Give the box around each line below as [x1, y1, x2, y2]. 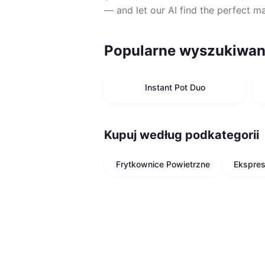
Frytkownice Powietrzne [116, 159, 210, 169]
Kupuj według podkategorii [104, 128, 259, 142]
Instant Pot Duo [144, 82, 205, 92]
